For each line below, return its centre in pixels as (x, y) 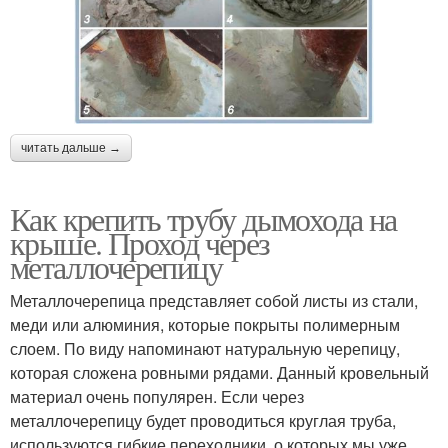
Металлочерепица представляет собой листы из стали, (214, 300)
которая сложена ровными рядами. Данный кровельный (219, 372)
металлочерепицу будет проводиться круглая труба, (203, 420)
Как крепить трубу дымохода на (203, 218)
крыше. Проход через (140, 242)
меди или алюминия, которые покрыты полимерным (205, 324)
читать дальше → (71, 147)
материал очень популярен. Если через (157, 396)
